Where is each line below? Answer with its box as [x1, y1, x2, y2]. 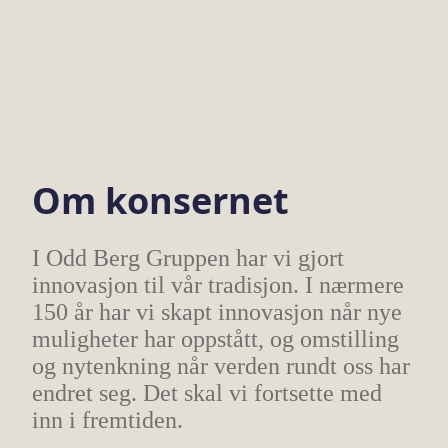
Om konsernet [32, 176, 289, 225]
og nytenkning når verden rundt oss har [32, 353, 410, 379]
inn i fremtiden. [32, 407, 183, 433]
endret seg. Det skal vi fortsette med [32, 380, 382, 406]
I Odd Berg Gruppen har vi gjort [32, 245, 344, 271]
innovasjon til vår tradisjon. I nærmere [32, 272, 404, 298]
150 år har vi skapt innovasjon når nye [32, 299, 402, 325]
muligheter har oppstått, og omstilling [32, 326, 399, 352]
